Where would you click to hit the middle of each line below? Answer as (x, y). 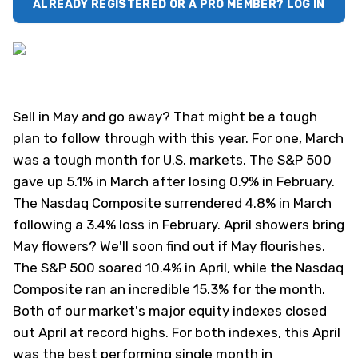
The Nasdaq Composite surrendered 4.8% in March (172, 203)
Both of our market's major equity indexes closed (170, 311)
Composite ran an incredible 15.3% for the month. (169, 289)
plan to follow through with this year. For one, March (178, 138)
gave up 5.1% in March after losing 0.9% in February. (174, 181)
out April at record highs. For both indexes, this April (177, 332)
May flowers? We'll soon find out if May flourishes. (169, 246)
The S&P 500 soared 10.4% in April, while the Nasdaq (178, 268)
